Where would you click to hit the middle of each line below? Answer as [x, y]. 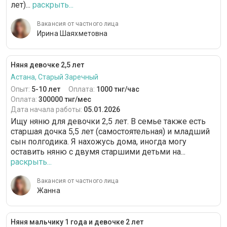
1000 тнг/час [118, 89]
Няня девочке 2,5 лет [47, 65]
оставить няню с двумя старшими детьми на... [98, 152]
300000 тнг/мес [65, 100]
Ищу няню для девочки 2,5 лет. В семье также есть [108, 122]
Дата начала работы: [47, 110]
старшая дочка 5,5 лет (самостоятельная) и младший [110, 132]
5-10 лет [46, 89]
